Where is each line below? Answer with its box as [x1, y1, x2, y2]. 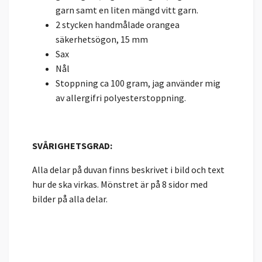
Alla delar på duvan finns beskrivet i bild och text [32, 164, 225, 176]
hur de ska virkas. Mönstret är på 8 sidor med [32, 178, 208, 191]
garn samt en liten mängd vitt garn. [56, 4, 198, 16]
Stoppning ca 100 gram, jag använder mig [56, 77, 220, 89]
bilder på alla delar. [32, 193, 108, 205]
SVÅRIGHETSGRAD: [32, 140, 112, 152]
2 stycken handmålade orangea [56, 19, 180, 31]
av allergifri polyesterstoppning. [56, 92, 186, 104]
